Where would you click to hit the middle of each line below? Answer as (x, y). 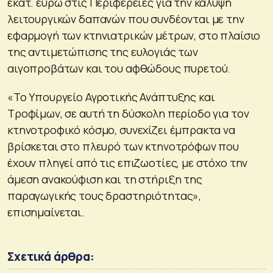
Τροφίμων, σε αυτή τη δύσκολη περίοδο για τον (128, 113)
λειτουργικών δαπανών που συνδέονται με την (126, 19)
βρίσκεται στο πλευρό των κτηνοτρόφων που (123, 146)
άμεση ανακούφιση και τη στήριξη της (105, 179)
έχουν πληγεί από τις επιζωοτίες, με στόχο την (128, 162)
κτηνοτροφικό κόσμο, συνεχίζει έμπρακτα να (121, 129)
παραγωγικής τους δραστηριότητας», (105, 195)
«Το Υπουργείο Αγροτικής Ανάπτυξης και (111, 97)
